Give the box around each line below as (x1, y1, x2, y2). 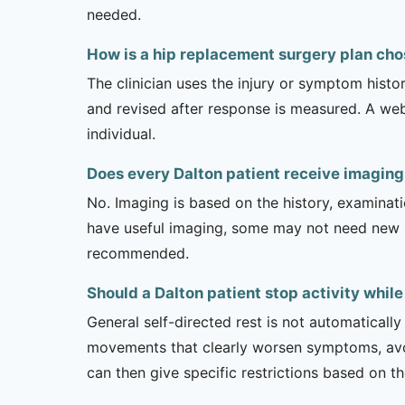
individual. (87, 125, 155, 143)
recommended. (87, 244, 189, 262)
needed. (87, 5, 141, 24)
